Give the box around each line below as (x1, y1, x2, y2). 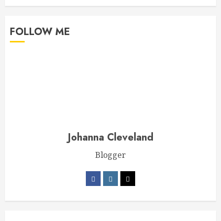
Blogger (95, 149, 126, 161)
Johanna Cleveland (68, 130, 153, 145)
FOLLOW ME (10, 25, 70, 39)
